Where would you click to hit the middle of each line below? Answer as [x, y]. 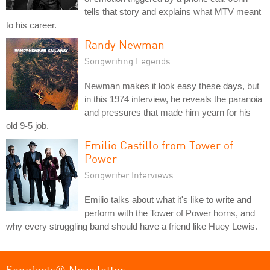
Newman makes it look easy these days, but [172, 86]
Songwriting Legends [127, 61]
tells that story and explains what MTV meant [173, 11]
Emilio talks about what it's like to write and [168, 199]
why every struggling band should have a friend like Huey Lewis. [132, 226]
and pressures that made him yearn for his [168, 112]
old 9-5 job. [27, 125]
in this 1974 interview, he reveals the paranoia [173, 99]
